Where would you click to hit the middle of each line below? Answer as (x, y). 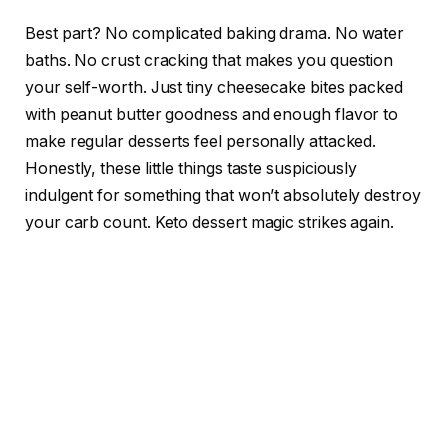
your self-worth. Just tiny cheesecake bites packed (214, 88)
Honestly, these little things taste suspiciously (191, 169)
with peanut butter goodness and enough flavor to (212, 115)
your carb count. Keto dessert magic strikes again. (210, 223)
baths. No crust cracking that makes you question (209, 61)
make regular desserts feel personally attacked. (201, 142)
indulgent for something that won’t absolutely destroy (223, 196)
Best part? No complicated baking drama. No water (215, 34)
